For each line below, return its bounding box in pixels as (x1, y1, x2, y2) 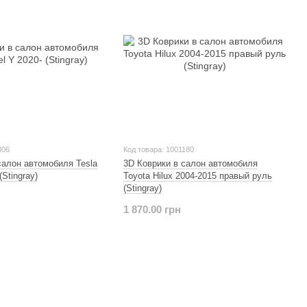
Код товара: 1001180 (123, 145, 194, 153)
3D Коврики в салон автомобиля (123, 158, 258, 169)
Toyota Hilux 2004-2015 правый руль (123, 170, 272, 181)
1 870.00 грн (123, 203, 181, 215)
